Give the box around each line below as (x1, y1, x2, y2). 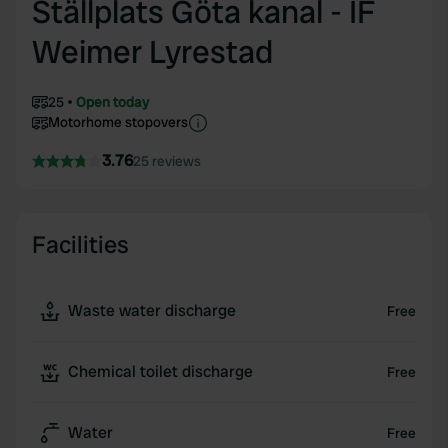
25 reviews (133, 152, 201, 170)
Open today (76, 93, 149, 111)
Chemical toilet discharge (68, 361, 253, 382)
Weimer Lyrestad (32, 31, 273, 73)
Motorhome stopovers (48, 113, 188, 131)
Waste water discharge (68, 300, 236, 321)
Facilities (32, 229, 129, 260)
